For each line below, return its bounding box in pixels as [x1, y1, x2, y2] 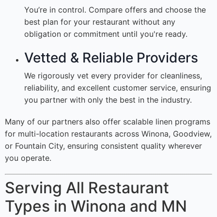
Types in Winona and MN [5, 197, 187, 216]
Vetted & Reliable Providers [24, 49, 198, 66]
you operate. [5, 153, 51, 163]
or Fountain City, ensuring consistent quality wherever [5, 141, 202, 151]
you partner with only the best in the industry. [24, 95, 192, 105]
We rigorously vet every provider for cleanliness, [24, 71, 202, 81]
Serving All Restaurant [5, 178, 169, 198]
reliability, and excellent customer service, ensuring [24, 83, 211, 93]
